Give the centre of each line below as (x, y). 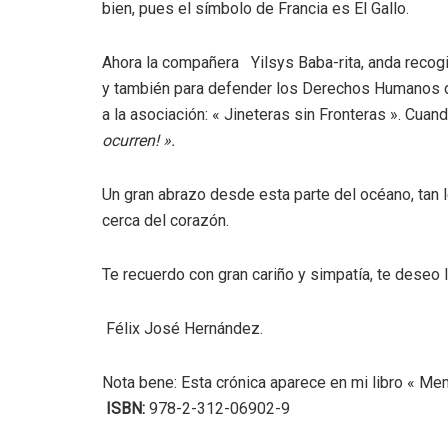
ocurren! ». (138, 141)
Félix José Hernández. (182, 329)
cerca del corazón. (165, 221)
